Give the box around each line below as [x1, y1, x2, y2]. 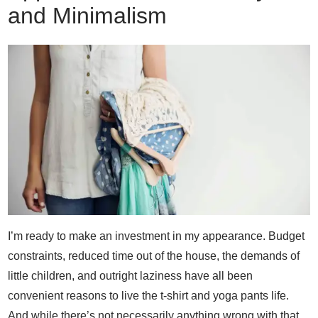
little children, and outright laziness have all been [8, 270, 253, 282]
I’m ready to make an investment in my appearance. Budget [8, 230, 305, 242]
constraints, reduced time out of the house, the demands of [8, 250, 300, 262]
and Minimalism [8, 3, 168, 28]
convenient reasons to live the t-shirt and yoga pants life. [8, 290, 290, 302]
